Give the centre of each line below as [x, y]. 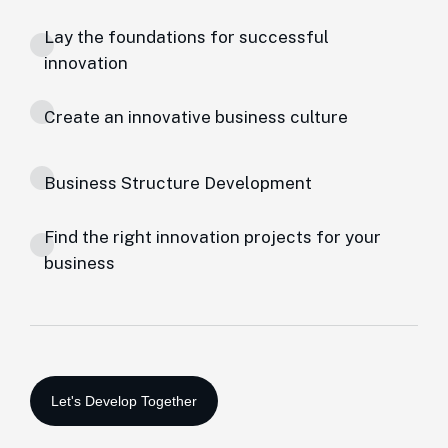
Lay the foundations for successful [186, 37]
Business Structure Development [178, 183]
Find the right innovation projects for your [212, 237]
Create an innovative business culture [196, 117]
